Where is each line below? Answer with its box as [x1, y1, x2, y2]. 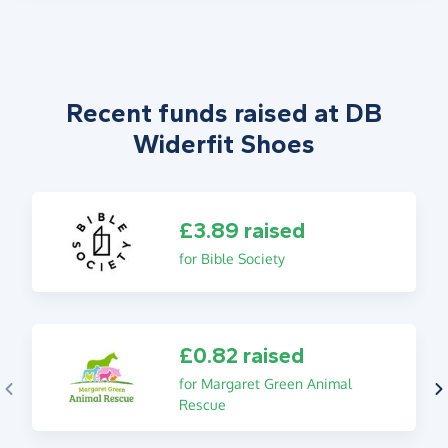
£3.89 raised [178, 217, 305, 244]
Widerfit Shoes [133, 128, 315, 160]
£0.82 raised [178, 342, 304, 369]
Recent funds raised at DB [66, 97, 382, 129]
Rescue [178, 395, 226, 413]
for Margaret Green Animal [178, 374, 352, 392]
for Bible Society [178, 249, 285, 267]
